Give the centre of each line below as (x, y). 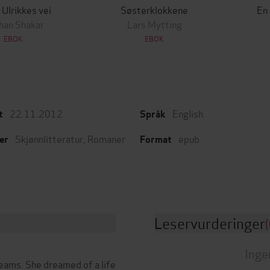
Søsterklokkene (154, 9)
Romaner (106, 138)
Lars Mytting (154, 24)
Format (156, 140)
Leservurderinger (210, 223)
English (188, 113)
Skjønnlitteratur (49, 138)
